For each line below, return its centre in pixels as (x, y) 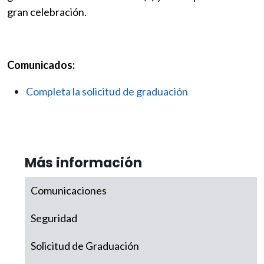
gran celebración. (47, 12)
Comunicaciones (69, 191)
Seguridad (54, 218)
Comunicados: (41, 65)
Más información (83, 163)
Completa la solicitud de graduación (107, 92)
